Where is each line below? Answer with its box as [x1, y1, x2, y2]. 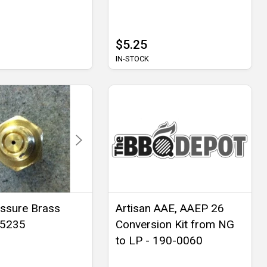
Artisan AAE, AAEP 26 [115, 201, 224, 215]
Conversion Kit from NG [115, 217, 234, 231]
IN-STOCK [115, 54, 149, 63]
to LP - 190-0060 [115, 233, 203, 247]
